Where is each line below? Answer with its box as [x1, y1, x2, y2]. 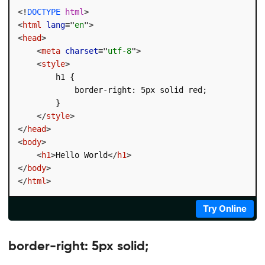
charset [64, 46, 98, 56]
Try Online [203, 202, 247, 214]
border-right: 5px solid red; [17, 85, 207, 95]
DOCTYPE [27, 7, 60, 17]
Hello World [55, 150, 108, 160]
